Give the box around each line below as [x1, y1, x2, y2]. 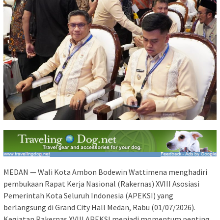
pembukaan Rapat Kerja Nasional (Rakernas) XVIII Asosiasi [3, 179, 199, 189]
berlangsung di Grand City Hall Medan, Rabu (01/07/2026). [3, 202, 195, 213]
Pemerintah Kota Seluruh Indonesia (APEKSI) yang [3, 191, 173, 201]
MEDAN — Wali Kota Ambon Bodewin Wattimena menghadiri [3, 167, 207, 177]
